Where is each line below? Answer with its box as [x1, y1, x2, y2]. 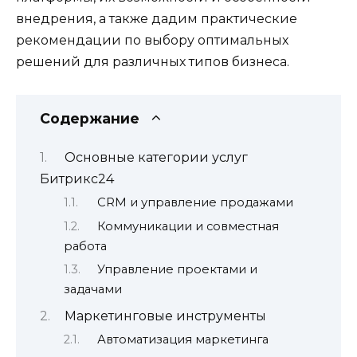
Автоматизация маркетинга [96, 331, 269, 347]
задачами [64, 282, 122, 297]
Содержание [40, 109, 139, 127]
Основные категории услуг [64, 149, 248, 165]
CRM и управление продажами [96, 195, 293, 210]
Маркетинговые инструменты [64, 308, 266, 324]
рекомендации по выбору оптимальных [16, 33, 288, 49]
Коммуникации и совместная [96, 218, 279, 233]
